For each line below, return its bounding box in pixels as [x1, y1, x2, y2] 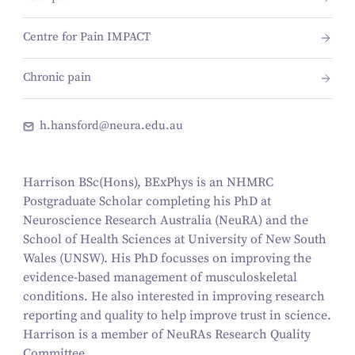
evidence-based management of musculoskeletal [22, 269, 297, 285]
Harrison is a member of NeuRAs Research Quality [22, 326, 311, 342]
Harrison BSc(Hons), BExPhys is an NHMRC [22, 174, 273, 190]
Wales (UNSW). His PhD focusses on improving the [22, 250, 311, 266]
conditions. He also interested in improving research [22, 288, 325, 304]
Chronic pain [22, 71, 91, 86]
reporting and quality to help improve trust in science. [22, 307, 331, 323]
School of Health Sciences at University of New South [22, 231, 326, 247]
